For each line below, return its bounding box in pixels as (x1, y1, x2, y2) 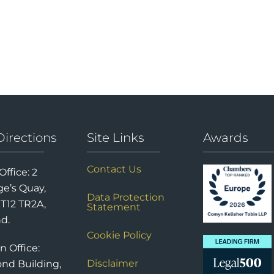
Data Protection (86, 191, 165, 204)
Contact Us (86, 163, 141, 176)
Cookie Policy (86, 229, 152, 242)
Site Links (86, 130, 144, 146)
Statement (86, 201, 141, 213)
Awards (202, 130, 248, 146)
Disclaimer (86, 257, 138, 270)
